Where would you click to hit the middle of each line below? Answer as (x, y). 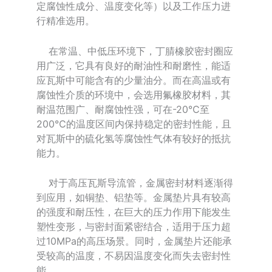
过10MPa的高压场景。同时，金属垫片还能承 (134, 241)
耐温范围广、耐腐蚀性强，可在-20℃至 (123, 109)
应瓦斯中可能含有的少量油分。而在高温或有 (134, 80)
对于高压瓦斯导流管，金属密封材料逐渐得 (135, 183)
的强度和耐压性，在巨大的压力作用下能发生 (134, 212)
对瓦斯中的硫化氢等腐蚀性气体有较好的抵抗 (134, 138)
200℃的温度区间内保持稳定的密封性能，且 (134, 124)
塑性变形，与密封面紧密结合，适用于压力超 (134, 227)
